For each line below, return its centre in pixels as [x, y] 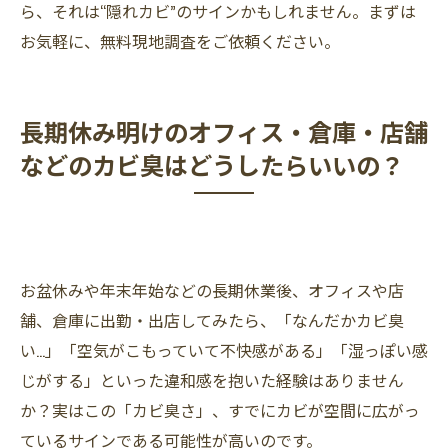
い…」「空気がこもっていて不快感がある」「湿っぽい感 [224, 350]
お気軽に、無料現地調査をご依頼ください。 [180, 41]
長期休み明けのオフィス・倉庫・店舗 [224, 131]
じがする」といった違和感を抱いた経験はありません [212, 380]
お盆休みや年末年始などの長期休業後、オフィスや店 [212, 290]
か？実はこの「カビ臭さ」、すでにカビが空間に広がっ [220, 410]
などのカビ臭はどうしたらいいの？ [212, 164]
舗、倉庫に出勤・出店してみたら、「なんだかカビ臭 [212, 320]
